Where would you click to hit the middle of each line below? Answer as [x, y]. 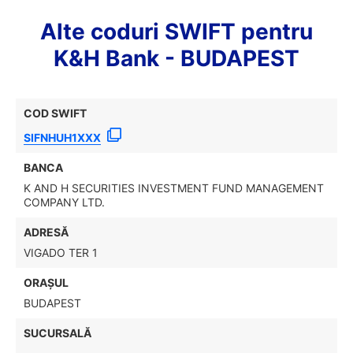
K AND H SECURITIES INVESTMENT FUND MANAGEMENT [174, 188]
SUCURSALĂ [58, 333]
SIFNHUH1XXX [62, 137]
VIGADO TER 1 [61, 253]
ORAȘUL [46, 282]
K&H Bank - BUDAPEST [176, 58]
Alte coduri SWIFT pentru [176, 32]
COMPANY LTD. [64, 202]
